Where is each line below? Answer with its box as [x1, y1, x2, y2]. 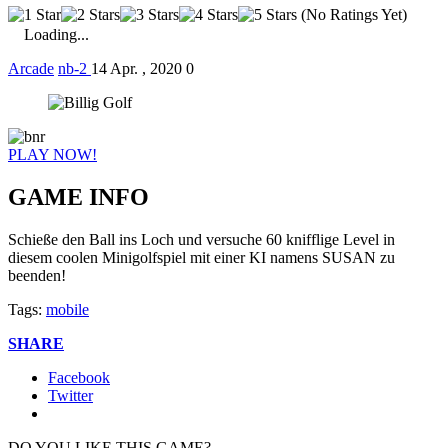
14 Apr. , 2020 [91, 59, 182, 77]
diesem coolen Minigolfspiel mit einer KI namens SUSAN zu [8, 248, 395, 266]
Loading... [24, 25, 89, 43]
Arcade [8, 59, 54, 77]
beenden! [8, 266, 66, 284]
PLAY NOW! [8, 145, 97, 163]
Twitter [48, 386, 93, 404]
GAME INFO [8, 183, 149, 210]
